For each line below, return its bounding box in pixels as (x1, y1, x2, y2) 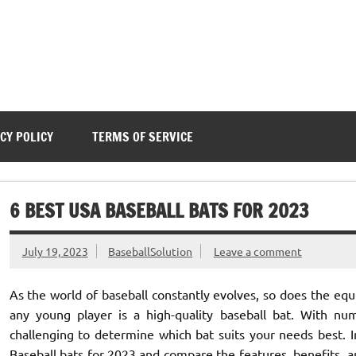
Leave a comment (213, 243, 302, 258)
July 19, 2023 (21, 243, 88, 258)
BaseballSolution (108, 243, 193, 258)
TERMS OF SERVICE (91, 128, 193, 146)
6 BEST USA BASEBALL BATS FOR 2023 (9, 197, 309, 225)
